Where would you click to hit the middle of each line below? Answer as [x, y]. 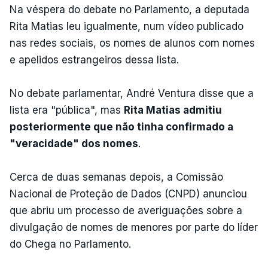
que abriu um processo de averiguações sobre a [126, 210]
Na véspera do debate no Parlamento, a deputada [130, 9]
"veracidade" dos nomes [74, 143]
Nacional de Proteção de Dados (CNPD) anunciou [128, 194]
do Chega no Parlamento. [70, 244]
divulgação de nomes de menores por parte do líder [134, 227]
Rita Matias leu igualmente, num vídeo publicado [127, 26]
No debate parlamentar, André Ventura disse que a [132, 93]
